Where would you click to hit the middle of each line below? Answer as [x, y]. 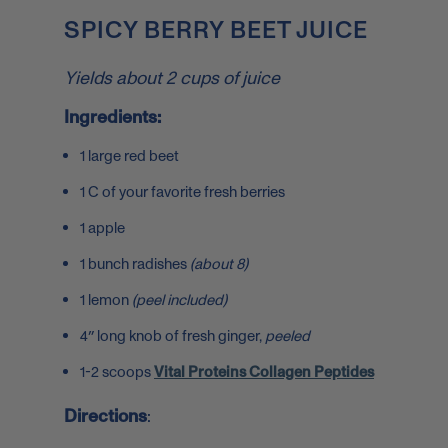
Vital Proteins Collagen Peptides [264, 373]
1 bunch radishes [133, 265]
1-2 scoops [117, 373]
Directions [105, 417]
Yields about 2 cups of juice [172, 79]
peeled [287, 337]
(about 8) [217, 265]
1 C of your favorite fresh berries [182, 193]
